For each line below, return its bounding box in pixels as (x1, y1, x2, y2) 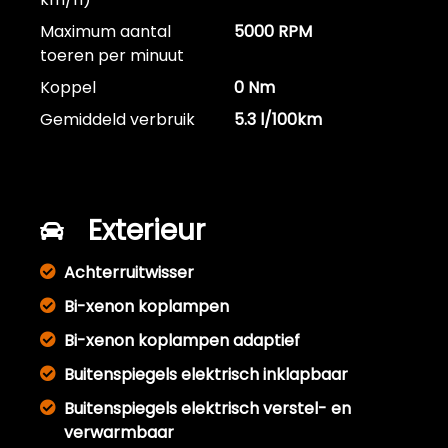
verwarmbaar (64, 421, 174, 445)
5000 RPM (234, 20, 312, 44)
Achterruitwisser (64, 261, 194, 285)
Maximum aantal (40, 20, 171, 44)
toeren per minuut (40, 44, 184, 68)
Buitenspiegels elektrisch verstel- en (64, 397, 351, 421)
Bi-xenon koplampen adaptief (64, 329, 300, 353)
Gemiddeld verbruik (40, 108, 195, 132)
